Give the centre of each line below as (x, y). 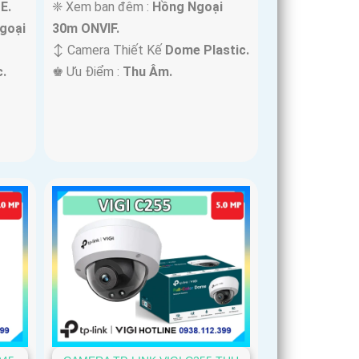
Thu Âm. (148, 72)
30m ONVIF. (86, 29)
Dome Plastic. (208, 50)
